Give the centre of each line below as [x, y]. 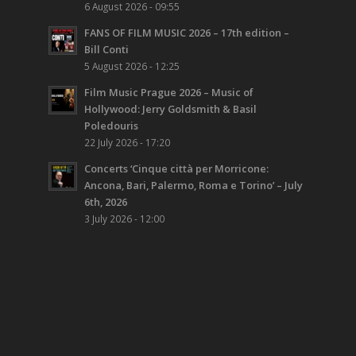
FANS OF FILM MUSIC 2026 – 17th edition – [187, 33]
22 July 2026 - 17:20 [128, 143]
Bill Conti [107, 50]
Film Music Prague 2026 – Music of [169, 93]
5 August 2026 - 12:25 [132, 66]
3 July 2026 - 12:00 [125, 219]
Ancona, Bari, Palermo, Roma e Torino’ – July [194, 186]
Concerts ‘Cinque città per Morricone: [177, 169]
